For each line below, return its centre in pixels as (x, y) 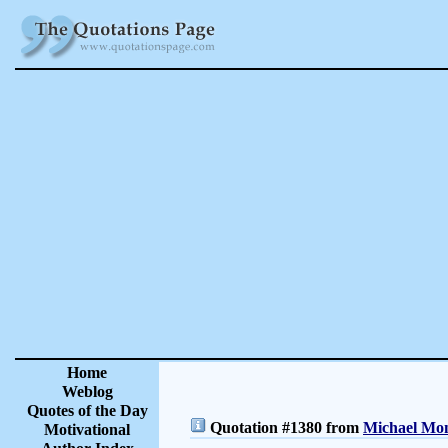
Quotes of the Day (87, 410)
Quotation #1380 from (284, 427)
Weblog (87, 391)
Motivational (87, 429)
